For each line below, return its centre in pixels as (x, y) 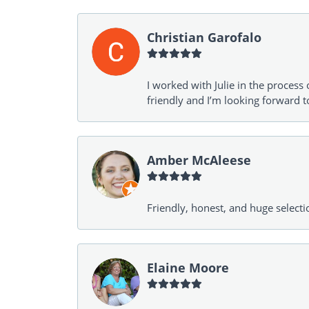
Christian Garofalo (204, 37)
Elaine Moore (188, 268)
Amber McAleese (199, 160)
